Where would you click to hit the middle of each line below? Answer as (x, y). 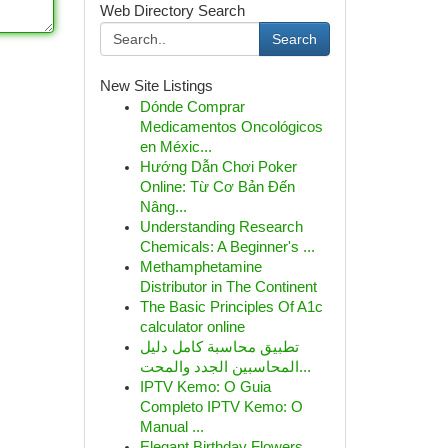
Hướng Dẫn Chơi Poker (218, 167)
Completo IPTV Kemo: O (221, 407)
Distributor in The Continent (228, 287)
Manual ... (171, 427)
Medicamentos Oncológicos (231, 127)
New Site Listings (156, 86)
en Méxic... (175, 147)
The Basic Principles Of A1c (231, 307)
